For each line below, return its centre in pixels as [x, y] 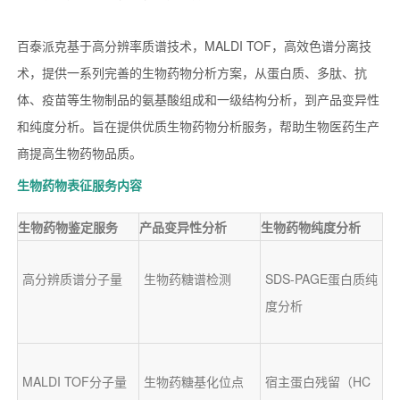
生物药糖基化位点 [193, 381]
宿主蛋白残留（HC [317, 381]
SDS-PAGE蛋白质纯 [321, 278]
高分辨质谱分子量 [72, 278]
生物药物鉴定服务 [67, 226]
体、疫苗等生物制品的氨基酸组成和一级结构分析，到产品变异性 [198, 99]
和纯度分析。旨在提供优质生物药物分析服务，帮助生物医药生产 [198, 125]
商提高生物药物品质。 [79, 152]
